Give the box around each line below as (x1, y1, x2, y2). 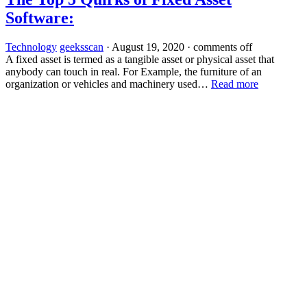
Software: (5, 8, 74, 27)
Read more (211, 77, 258, 90)
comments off (193, 40, 252, 53)
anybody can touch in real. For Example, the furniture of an (5, 65, 262, 77)
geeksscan (60, 40, 103, 53)
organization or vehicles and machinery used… (5, 77, 211, 90)
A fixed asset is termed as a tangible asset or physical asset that (5, 53, 274, 65)
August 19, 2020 (112, 40, 184, 53)
